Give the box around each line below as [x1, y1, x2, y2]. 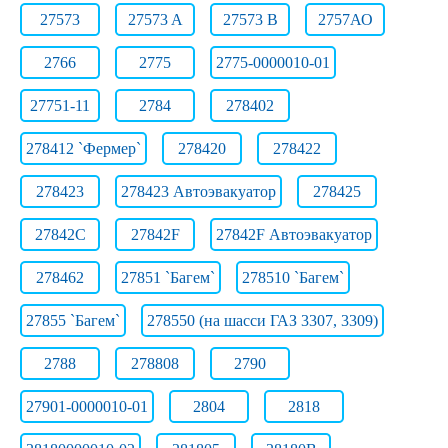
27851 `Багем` [121, 269, 215, 286]
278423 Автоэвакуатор [121, 183, 276, 200]
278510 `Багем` [242, 269, 344, 286]
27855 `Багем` [26, 312, 120, 329]
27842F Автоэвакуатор [216, 226, 372, 243]
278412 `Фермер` [26, 140, 141, 157]
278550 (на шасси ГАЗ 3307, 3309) [147, 312, 378, 329]
